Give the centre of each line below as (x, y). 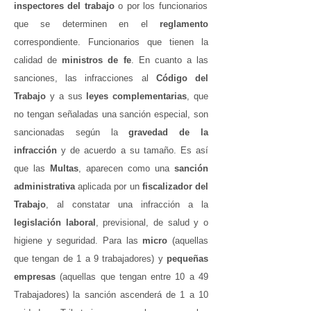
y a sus (66, 96)
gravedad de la (169, 132)
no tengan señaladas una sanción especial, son (111, 114)
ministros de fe (96, 60)
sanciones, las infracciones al (85, 78)
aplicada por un (109, 186)
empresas (37, 277)
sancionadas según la (72, 132)
